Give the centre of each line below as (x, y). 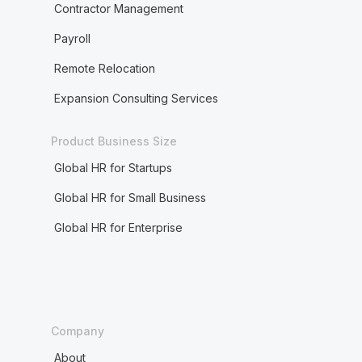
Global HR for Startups (113, 168)
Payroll (72, 38)
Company (77, 331)
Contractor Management (118, 8)
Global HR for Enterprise (118, 227)
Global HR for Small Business (130, 198)
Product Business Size (114, 141)
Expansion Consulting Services (136, 98)
